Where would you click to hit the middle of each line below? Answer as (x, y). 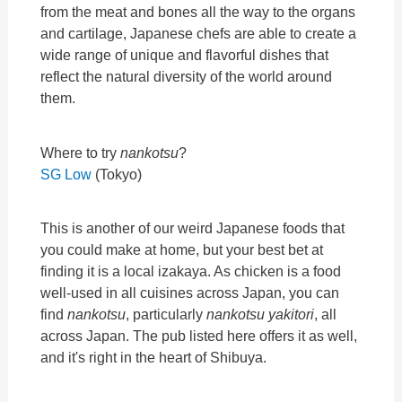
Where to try (81, 152)
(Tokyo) (117, 174)
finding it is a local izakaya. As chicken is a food (191, 271)
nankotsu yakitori (261, 314)
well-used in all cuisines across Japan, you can (190, 292)
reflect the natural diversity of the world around (187, 77)
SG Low (66, 174)
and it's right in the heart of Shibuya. (154, 357)
